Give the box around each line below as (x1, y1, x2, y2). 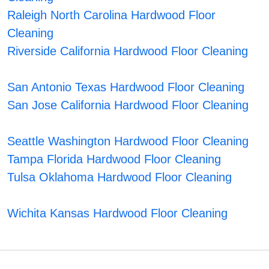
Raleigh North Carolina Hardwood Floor (7, 8, 216, 22)
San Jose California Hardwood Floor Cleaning (7, 98, 249, 112)
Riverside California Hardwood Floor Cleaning (7, 44, 249, 58)
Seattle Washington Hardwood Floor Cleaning (7, 134, 249, 148)
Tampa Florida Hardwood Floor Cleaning (7, 153, 222, 166)
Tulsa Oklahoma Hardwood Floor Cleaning (7, 171, 232, 184)
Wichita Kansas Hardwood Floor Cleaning (7, 207, 228, 220)
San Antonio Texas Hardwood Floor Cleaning (7, 80, 245, 94)
